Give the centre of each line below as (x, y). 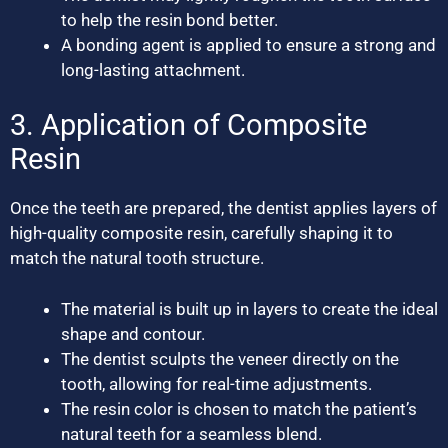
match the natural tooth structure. (137, 258)
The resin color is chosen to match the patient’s (239, 408)
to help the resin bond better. (169, 19)
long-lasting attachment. (153, 69)
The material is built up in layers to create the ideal (249, 308)
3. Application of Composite (188, 125)
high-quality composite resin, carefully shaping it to (201, 233)
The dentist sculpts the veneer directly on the (230, 358)
